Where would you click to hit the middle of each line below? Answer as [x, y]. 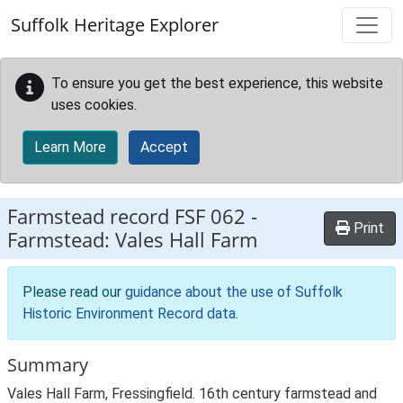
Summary [48, 365]
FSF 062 [210, 216]
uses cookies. [94, 105]
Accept [164, 147]
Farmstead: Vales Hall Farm [132, 240]
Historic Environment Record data [129, 313]
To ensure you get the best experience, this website [217, 83]
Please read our [74, 292]
